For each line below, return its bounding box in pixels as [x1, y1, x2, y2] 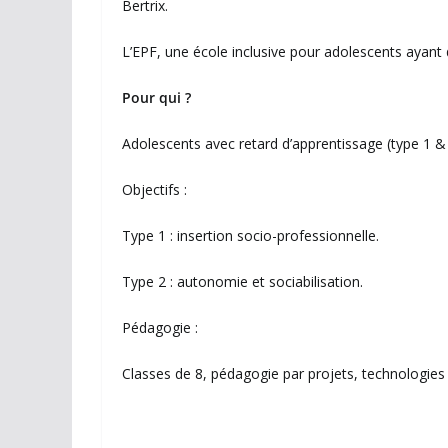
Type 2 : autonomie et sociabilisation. [122, 272, 363, 292]
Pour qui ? [122, 88, 191, 108]
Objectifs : [122, 180, 187, 200]
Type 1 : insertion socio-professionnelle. [122, 226, 379, 246]
